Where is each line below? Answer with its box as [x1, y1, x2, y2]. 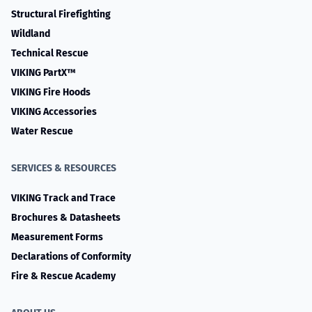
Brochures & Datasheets [11, 212, 120, 224]
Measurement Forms [11, 231, 103, 243]
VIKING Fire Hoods [11, 86, 91, 98]
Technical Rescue [11, 47, 88, 59]
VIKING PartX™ [11, 67, 76, 79]
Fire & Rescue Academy [11, 270, 116, 282]
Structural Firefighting [11, 8, 111, 20]
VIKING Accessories [11, 106, 97, 118]
